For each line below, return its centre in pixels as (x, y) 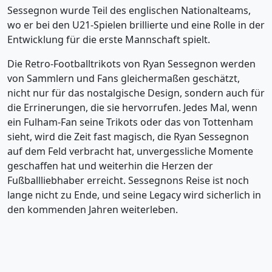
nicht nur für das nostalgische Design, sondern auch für (136, 93)
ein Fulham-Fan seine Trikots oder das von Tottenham (130, 122)
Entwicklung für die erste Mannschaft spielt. (109, 39)
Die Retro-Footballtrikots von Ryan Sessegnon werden (131, 64)
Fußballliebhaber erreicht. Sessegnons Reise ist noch (128, 180)
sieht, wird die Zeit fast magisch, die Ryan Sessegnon (128, 137)
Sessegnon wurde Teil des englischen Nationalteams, (129, 10)
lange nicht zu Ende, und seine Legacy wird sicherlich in (134, 195)
